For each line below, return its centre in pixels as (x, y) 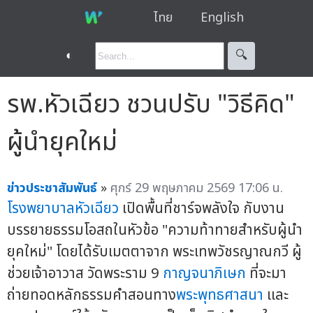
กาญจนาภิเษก (204, 273)
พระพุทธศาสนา (220, 295)
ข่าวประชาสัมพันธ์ (52, 188)
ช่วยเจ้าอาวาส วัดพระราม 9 (85, 273)
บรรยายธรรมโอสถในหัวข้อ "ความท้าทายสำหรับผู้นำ (155, 230)
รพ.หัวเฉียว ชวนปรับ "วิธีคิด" (151, 104)
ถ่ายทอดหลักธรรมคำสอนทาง (92, 295)
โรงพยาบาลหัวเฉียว (63, 208)
